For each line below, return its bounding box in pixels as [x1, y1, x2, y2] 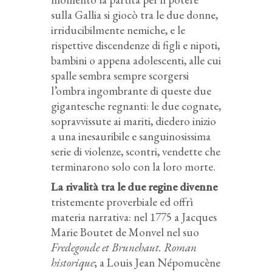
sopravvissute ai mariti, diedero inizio [51, 113, 216, 129]
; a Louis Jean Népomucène [94, 254, 220, 270]
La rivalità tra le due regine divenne [51, 178, 217, 194]
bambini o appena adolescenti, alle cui [51, 52, 221, 68]
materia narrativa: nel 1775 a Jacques [51, 209, 217, 225]
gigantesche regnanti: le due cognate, [51, 98, 221, 114]
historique [51, 254, 94, 270]
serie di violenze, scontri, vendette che [51, 143, 220, 159]
